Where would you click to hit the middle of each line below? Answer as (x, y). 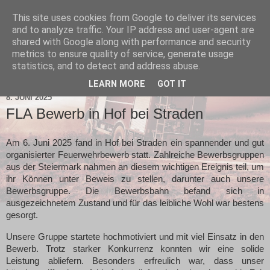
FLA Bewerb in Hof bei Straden (105, 114)
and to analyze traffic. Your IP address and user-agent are (133, 30)
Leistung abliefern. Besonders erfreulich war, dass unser (135, 261)
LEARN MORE (117, 84)
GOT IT (172, 84)
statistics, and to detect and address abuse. (106, 66)
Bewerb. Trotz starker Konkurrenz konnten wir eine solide (135, 249)
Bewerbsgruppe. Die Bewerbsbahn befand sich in (135, 191)
